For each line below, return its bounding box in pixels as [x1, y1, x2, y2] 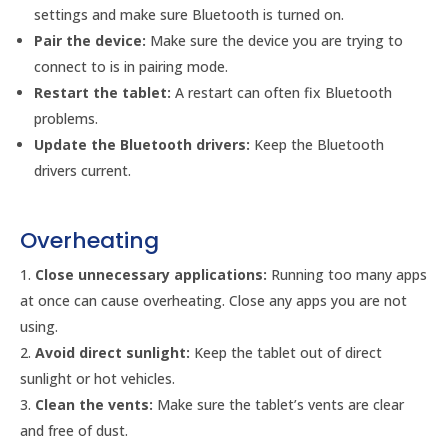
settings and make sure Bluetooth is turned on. [34, 5, 344, 24]
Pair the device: [34, 31, 146, 50]
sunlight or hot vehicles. [20, 369, 175, 388]
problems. [34, 109, 98, 128]
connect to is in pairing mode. [34, 57, 228, 76]
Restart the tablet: [34, 83, 171, 102]
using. [20, 317, 58, 336]
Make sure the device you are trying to [146, 31, 403, 50]
